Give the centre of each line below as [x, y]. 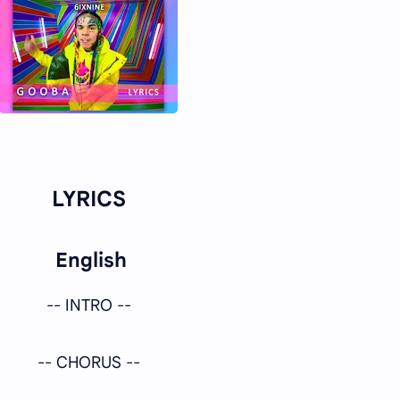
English [88, 259]
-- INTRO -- [88, 305]
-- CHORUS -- [88, 362]
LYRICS [88, 199]
